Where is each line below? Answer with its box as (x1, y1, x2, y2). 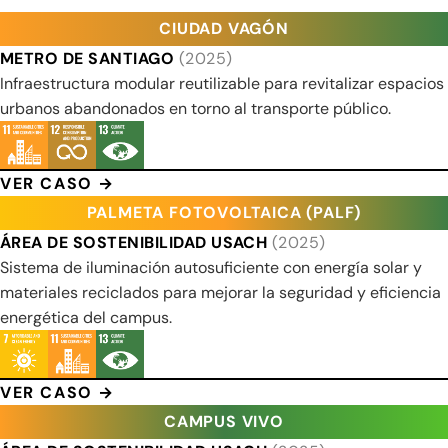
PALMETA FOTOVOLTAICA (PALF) (86, 202, 362, 223)
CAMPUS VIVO (164, 411, 284, 432)
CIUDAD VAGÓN (159, 18, 289, 39)
